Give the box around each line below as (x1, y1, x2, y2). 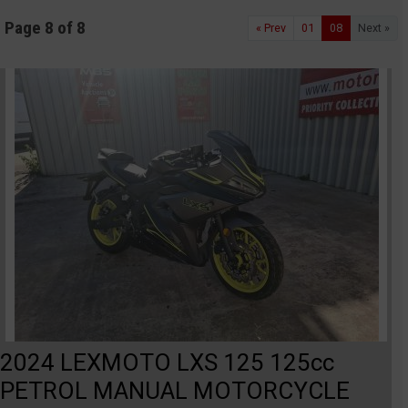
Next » (357, 20, 390, 35)
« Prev (255, 20, 286, 35)
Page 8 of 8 (5, 16, 86, 38)
